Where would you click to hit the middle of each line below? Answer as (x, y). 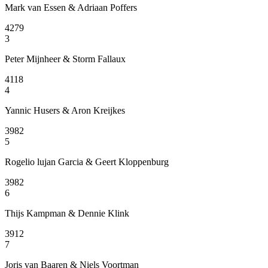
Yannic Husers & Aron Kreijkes (65, 110)
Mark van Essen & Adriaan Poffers (71, 7)
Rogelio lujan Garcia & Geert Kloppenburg (87, 162)
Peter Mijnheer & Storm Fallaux (65, 59)
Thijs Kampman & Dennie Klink (67, 213)
